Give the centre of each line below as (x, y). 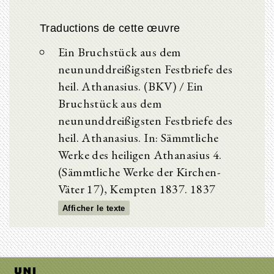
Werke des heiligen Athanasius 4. (140, 155)
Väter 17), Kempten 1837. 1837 (137, 189)
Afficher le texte (94, 208)
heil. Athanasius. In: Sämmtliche (139, 138)
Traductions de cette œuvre (110, 28)
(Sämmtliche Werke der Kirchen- (139, 172)
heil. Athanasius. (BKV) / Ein (131, 86)
